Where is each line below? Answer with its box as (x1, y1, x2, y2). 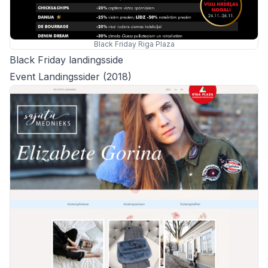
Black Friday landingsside (10, 54, 123, 66)
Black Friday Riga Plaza (93, 39, 175, 49)
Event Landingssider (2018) (10, 71, 132, 83)
